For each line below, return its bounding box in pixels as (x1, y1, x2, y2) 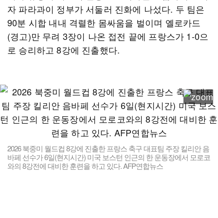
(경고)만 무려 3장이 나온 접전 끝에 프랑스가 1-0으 (7, 30, 209, 42)
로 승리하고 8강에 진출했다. (7, 43, 120, 56)
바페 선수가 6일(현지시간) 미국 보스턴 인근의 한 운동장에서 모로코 (7, 152, 210, 162)
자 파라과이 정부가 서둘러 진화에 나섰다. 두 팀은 (7, 2, 205, 15)
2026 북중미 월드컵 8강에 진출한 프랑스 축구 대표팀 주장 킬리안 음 (7, 143, 209, 153)
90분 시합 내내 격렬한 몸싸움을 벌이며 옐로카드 (7, 16, 201, 29)
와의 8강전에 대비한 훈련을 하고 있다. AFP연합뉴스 (7, 161, 163, 171)
